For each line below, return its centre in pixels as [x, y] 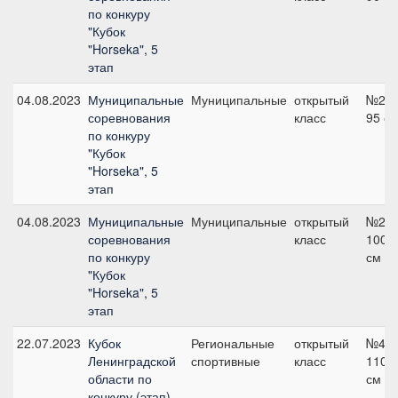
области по [120, 378]
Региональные [233, 343]
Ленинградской [132, 361]
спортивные [226, 361]
